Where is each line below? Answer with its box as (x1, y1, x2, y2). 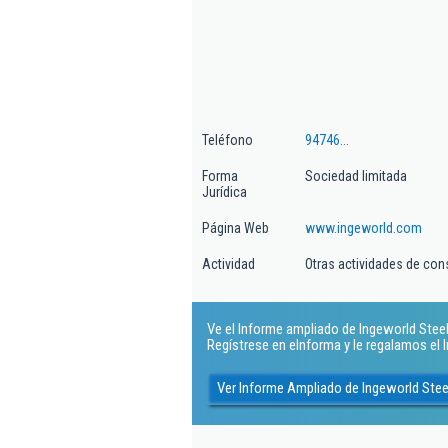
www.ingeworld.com (305, 220, 422, 236)
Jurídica (202, 184, 247, 200)
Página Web (202, 220, 269, 236)
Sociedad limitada (305, 168, 407, 184)
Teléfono (202, 132, 253, 148)
